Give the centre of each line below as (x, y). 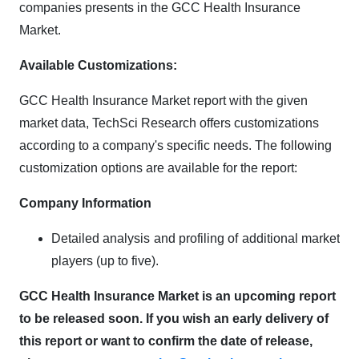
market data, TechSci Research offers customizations (169, 123)
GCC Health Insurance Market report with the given (163, 100)
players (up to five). (105, 260)
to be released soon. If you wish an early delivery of (174, 318)
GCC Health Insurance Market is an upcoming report (177, 296)
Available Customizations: (98, 65)
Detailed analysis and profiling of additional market (196, 238)
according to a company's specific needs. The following (175, 145)
